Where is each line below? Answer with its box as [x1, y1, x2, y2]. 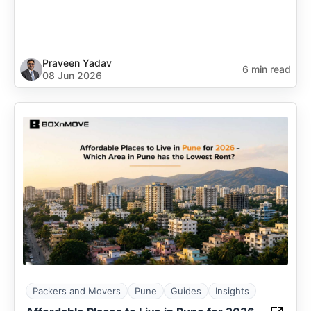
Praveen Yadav [42, 57, 112, 69]
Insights [215, 285, 249, 296]
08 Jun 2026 [42, 69, 102, 81]
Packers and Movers [33, 285, 121, 296]
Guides [171, 285, 201, 296]
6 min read [242, 63, 291, 75]
